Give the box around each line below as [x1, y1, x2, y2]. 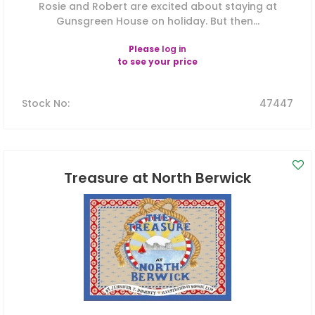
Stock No [22, 96, 67, 111]
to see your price [117, 56, 198, 68]
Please [129, 43, 162, 56]
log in [162, 43, 186, 56]
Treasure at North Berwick [64, 168, 251, 188]
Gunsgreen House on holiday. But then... [56, 14, 259, 29]
